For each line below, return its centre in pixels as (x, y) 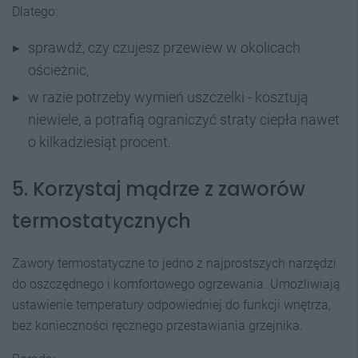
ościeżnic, (58, 70)
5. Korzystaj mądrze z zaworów (159, 189)
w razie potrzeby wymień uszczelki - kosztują (168, 97)
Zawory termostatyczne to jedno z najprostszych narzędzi (174, 264)
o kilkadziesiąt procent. (99, 142)
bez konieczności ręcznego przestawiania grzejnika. (157, 326)
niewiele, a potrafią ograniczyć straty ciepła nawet (184, 120)
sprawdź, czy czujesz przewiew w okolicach (164, 48)
